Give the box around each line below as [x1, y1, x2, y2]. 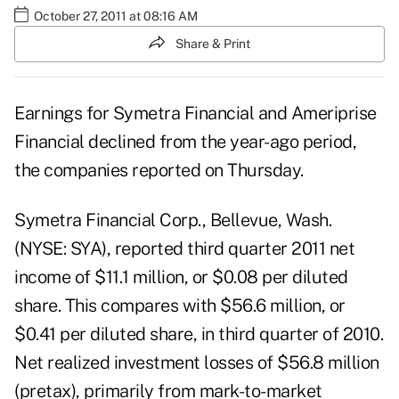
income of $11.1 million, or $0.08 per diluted [14, 266, 348, 289]
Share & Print [175, 36, 250, 51]
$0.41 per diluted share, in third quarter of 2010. [14, 323, 383, 346]
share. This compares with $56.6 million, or [14, 295, 346, 317]
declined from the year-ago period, [84, 131, 356, 153]
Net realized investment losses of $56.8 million [14, 352, 379, 374]
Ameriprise [290, 102, 377, 125]
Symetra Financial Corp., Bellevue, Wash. [14, 209, 331, 232]
